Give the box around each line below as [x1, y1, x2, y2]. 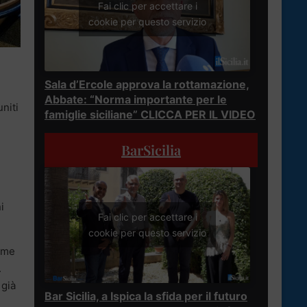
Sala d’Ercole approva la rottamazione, [45, 77, 249, 91]
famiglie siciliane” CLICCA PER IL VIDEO [45, 107, 256, 121]
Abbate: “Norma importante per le [45, 92, 227, 106]
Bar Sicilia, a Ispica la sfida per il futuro [45, 288, 247, 303]
